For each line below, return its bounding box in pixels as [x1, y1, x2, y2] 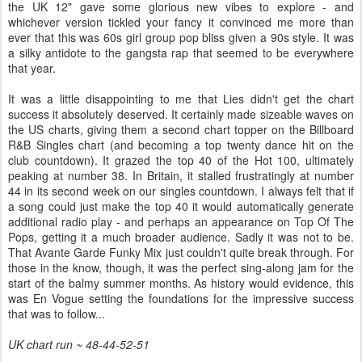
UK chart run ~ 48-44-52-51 [8, 335, 149, 352]
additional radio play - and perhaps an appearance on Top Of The [8, 213, 354, 229]
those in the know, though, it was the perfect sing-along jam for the [8, 259, 354, 276]
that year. [8, 59, 56, 76]
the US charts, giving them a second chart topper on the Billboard [8, 120, 354, 137]
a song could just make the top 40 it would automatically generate [8, 197, 354, 214]
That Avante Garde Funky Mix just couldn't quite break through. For [8, 243, 354, 260]
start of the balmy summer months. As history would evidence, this [8, 274, 354, 291]
